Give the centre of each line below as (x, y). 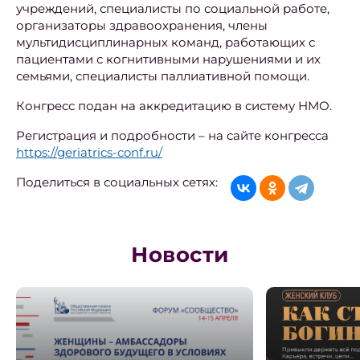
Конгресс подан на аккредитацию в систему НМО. (176, 106)
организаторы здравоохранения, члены (142, 26)
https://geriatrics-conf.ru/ (89, 153)
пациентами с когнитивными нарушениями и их (168, 59)
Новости (180, 255)
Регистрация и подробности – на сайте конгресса (172, 136)
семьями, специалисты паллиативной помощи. (164, 76)
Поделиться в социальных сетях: (117, 182)
